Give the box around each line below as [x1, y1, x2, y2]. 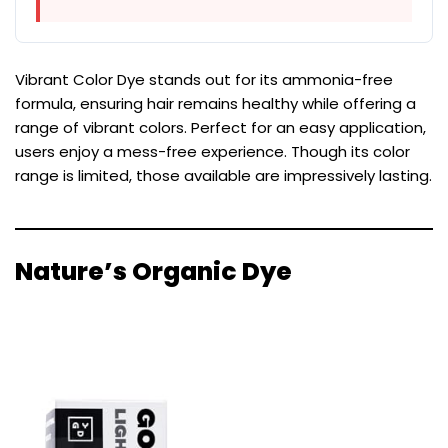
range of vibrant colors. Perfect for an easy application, [15, 116, 426, 138]
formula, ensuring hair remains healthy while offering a [15, 92, 416, 114]
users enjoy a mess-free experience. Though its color [15, 140, 410, 162]
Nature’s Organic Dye [15, 253, 292, 289]
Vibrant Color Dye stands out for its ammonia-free [15, 68, 393, 90]
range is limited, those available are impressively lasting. [15, 164, 432, 186]
